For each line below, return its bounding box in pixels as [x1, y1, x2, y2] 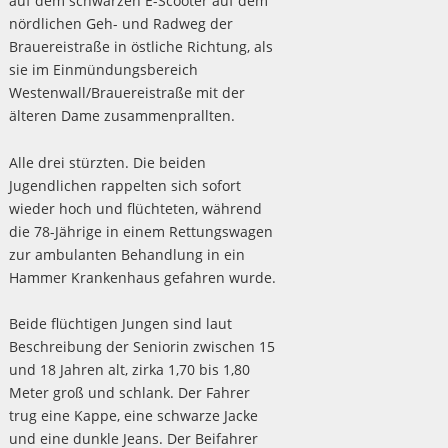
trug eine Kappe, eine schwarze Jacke [8, 406, 258, 426]
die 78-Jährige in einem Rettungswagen [8, 221, 273, 241]
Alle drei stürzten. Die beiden [8, 152, 206, 172]
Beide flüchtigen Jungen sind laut [8, 314, 232, 334]
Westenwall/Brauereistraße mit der [8, 82, 245, 102]
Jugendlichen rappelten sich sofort [8, 175, 241, 195]
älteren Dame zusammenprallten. [8, 105, 235, 125]
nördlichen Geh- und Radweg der [8, 13, 233, 33]
